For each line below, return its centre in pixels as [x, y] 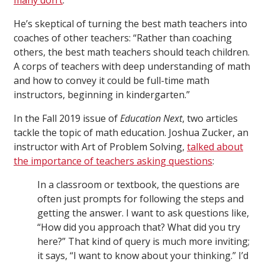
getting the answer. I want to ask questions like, [143, 213]
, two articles [210, 119]
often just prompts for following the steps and [140, 199]
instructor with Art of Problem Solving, [100, 147]
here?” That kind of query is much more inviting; [143, 242]
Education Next [151, 119]
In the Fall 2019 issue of [67, 119]
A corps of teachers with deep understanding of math [132, 67]
